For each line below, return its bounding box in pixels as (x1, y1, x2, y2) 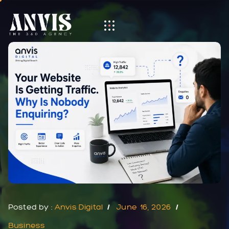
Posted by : (8, 202, 55, 212)
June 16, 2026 (116, 202, 171, 212)
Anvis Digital (54, 202, 103, 212)
